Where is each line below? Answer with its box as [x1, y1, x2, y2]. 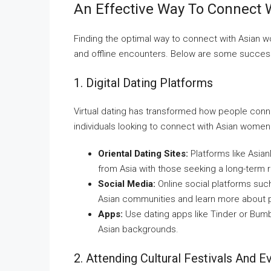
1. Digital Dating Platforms [74, 76, 213, 90]
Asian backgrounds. [98, 224, 178, 235]
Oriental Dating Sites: [98, 148, 188, 159]
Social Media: [98, 178, 155, 189]
